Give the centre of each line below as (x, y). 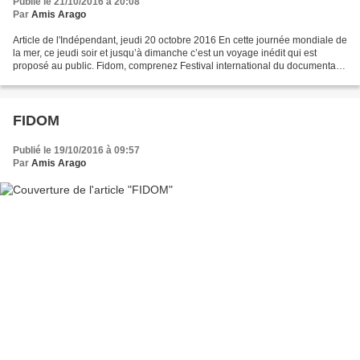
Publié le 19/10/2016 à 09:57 (76, 150)
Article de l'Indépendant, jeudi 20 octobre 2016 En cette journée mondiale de (180, 40)
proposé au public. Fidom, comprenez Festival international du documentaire (180, 65)
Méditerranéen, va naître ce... (76, 78)
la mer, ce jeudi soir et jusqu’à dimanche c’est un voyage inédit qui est (165, 53)
